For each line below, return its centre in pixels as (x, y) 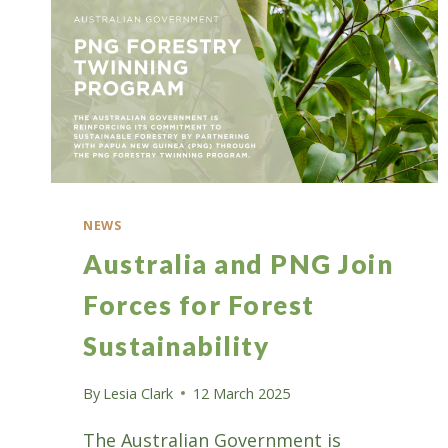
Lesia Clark (138, 393)
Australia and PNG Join (238, 263)
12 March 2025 (242, 393)
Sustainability (176, 345)
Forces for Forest (199, 304)
